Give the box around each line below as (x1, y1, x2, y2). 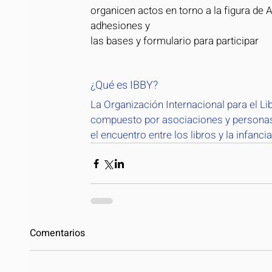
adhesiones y (90, 18, 150, 33)
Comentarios (30, 226, 85, 240)
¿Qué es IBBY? (90, 77, 158, 93)
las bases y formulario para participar (90, 33, 259, 49)
